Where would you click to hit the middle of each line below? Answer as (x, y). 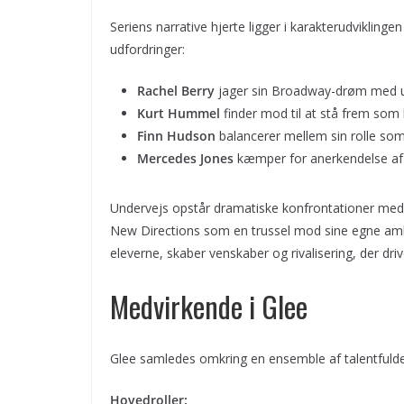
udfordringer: (147, 49)
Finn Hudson (176, 135)
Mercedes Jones (185, 158)
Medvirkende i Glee (209, 306)
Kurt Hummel (179, 113)
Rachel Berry (176, 90)
